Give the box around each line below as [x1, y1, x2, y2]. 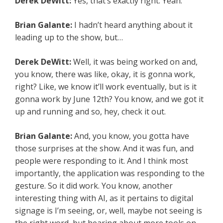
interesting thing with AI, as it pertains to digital [15, 193, 193, 204]
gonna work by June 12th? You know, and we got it [15, 94, 204, 105]
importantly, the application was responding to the [15, 168, 205, 179]
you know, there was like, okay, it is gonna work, [15, 69, 195, 80]
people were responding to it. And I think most [15, 155, 188, 167]
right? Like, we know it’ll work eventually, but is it [15, 81, 197, 93]
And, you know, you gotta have [74, 130, 189, 142]
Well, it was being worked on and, [73, 56, 198, 68]
